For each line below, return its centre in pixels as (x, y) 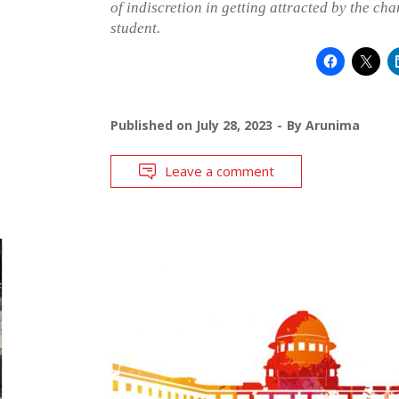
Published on (153, 125)
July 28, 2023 (234, 125)
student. (135, 28)
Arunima (332, 125)
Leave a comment (219, 171)
